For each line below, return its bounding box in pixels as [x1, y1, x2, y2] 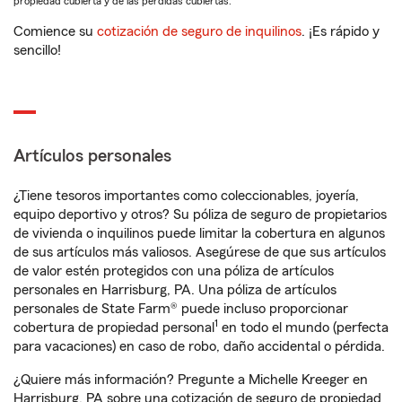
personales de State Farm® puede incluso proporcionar [13, 301, 348, 316]
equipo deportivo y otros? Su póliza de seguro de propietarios [13, 207, 387, 222]
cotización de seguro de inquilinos [97, 24, 301, 39]
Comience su [13, 24, 97, 39]
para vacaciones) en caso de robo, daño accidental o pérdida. [13, 339, 385, 354]
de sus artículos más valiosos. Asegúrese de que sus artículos [13, 245, 386, 259]
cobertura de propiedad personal [13, 320, 214, 335]
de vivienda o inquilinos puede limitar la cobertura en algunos [13, 226, 385, 240]
